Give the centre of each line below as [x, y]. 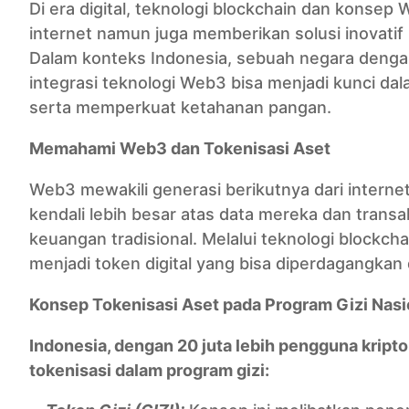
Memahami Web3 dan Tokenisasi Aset [180, 148]
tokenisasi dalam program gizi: [149, 370]
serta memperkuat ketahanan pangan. [180, 107]
